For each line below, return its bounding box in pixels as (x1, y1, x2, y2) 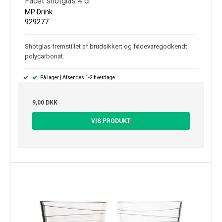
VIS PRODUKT (91, 117, 131, 124)
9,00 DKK (32, 99, 57, 106)
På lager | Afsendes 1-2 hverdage (39, 74, 115, 80)
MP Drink (25, 7, 53, 16)
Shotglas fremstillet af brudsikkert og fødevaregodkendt (25, 42, 187, 50)
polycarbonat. (25, 52, 64, 60)
